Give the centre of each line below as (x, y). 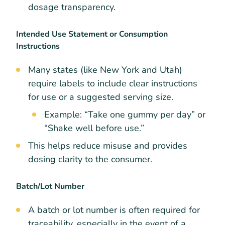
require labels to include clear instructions (113, 84)
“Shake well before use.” (94, 128)
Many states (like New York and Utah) (105, 70)
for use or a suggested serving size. (101, 97)
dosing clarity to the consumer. (90, 159)
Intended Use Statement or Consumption (92, 34)
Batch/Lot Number (50, 187)
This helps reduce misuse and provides (108, 146)
